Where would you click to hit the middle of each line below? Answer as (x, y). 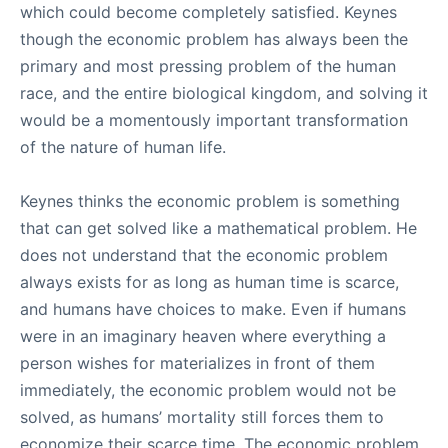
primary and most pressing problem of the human (208, 66)
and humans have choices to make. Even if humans (213, 309)
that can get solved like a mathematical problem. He (218, 228)
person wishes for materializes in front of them (197, 363)
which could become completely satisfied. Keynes (208, 12)
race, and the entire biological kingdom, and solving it (224, 93)
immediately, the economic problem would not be (208, 390)
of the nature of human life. (123, 147)
